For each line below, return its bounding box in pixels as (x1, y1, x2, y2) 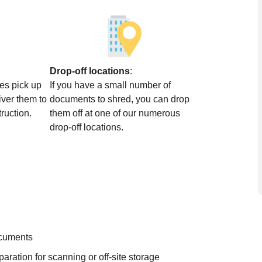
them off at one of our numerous (49, 108, 180, 119)
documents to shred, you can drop (49, 94, 189, 105)
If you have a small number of (49, 80, 171, 91)
